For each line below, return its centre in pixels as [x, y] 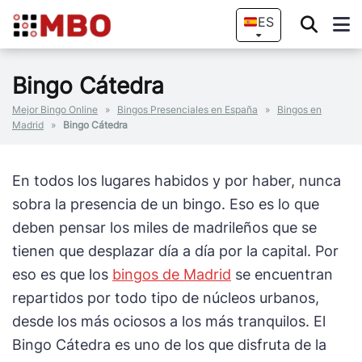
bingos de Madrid [172, 274]
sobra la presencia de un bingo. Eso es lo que [166, 204]
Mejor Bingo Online [55, 109]
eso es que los [62, 274]
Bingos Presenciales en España [187, 109]
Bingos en [299, 109]
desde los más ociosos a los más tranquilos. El [169, 321]
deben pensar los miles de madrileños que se [164, 227]
